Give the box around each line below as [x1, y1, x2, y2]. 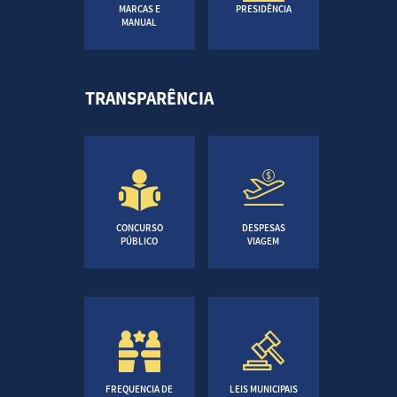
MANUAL [121, 16, 157, 28]
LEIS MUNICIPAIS [229, 383, 298, 395]
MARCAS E [118, 3, 160, 15]
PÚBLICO [121, 235, 158, 247]
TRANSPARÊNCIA [84, 87, 214, 109]
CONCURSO [115, 222, 163, 234]
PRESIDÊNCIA [235, 3, 292, 15]
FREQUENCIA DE [105, 383, 173, 395]
